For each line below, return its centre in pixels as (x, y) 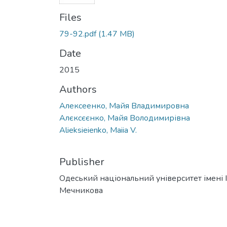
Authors (78, 89)
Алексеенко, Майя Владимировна (124, 106)
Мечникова (81, 190)
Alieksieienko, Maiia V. (98, 130)
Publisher (82, 162)
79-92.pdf (78, 34)
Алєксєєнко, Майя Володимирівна (125, 118)
